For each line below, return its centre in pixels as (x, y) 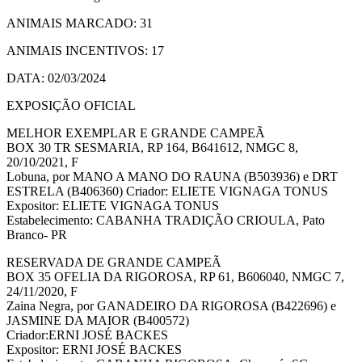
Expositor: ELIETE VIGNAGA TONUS (113, 206)
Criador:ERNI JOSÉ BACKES (87, 335)
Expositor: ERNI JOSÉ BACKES (94, 350)
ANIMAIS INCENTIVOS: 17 (85, 51)
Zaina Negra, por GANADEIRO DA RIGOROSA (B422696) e (171, 306)
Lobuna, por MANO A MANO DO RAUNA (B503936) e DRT (172, 177)
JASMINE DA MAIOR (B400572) (98, 321)
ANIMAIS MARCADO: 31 (80, 23)
